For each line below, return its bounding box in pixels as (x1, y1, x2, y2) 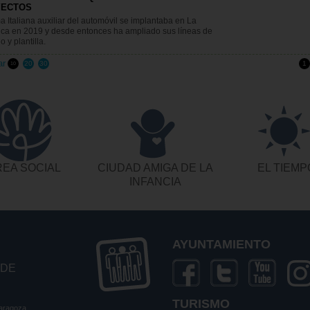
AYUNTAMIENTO (172, 237, 271, 251)
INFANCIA (129, 176, 181, 188)
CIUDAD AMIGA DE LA (97, 162, 213, 174)
